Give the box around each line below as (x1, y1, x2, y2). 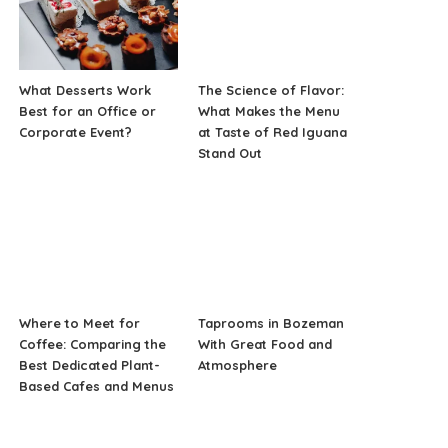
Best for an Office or (19, 103, 157, 119)
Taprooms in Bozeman (197, 314, 344, 331)
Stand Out (197, 145, 262, 161)
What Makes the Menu (197, 103, 340, 119)
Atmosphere (197, 356, 277, 373)
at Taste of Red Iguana (197, 124, 347, 140)
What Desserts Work (19, 82, 152, 98)
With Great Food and (197, 335, 332, 352)
